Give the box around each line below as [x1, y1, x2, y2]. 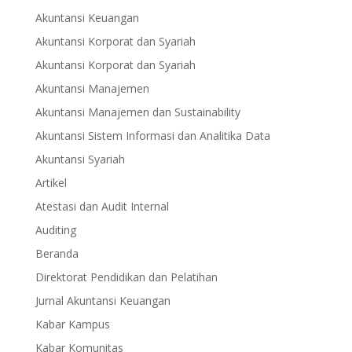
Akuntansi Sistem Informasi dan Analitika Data [35, 128, 270, 143]
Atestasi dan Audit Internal [35, 199, 169, 214]
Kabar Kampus [35, 317, 110, 332]
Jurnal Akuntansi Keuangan [35, 293, 170, 308]
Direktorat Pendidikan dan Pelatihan [35, 269, 218, 284]
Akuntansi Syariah [35, 152, 125, 167]
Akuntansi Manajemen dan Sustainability [35, 104, 240, 119]
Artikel [35, 175, 67, 190]
